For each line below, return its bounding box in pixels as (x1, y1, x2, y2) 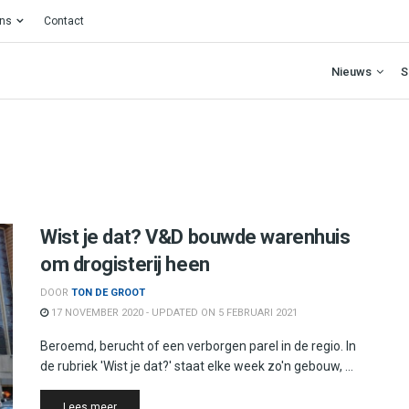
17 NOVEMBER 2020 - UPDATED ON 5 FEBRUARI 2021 (48, 307, 298, 319)
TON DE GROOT (71, 287, 145, 299)
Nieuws (331, 64, 372, 79)
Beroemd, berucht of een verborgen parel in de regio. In (40, 339, 356, 353)
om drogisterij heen (40, 253, 210, 276)
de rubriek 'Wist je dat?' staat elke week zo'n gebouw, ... (40, 359, 353, 373)
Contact (44, 15, 84, 27)
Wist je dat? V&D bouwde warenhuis (40, 225, 351, 248)
